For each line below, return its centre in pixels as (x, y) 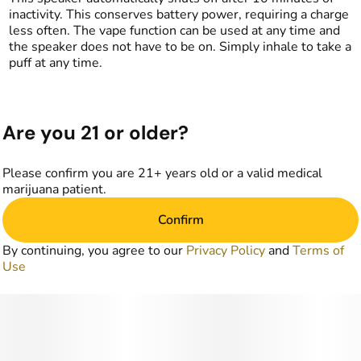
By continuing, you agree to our (94, 251)
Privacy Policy (226, 251)
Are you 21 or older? (95, 133)
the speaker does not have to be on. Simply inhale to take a (180, 47)
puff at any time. (55, 63)
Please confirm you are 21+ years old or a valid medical (162, 173)
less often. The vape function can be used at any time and (174, 31)
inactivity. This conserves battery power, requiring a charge (178, 15)
